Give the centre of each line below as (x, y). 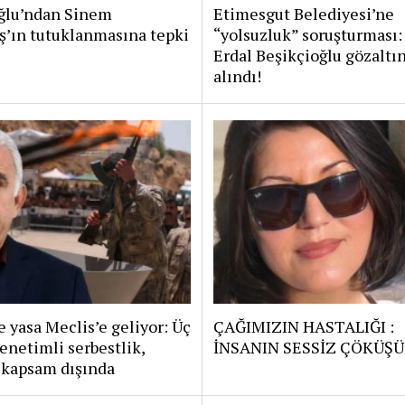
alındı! (237, 75)
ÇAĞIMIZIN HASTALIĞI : (303, 326)
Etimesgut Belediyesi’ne (303, 13)
